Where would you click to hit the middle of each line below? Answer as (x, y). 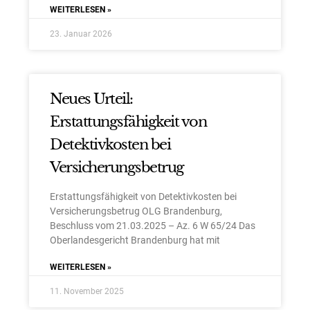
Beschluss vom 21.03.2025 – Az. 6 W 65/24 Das (153, 226)
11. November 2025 (87, 292)
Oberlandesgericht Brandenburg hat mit (135, 240)
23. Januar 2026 (81, 34)
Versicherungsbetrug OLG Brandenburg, (136, 211)
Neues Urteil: (91, 99)
